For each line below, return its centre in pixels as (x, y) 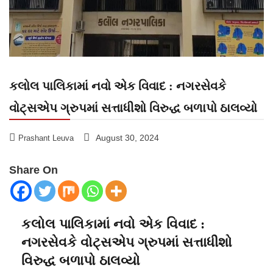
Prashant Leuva (46, 138)
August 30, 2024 (127, 138)
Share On (34, 170)
